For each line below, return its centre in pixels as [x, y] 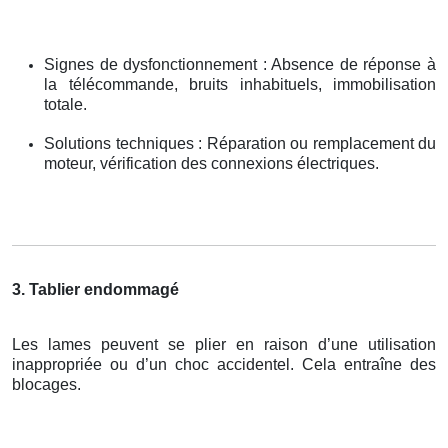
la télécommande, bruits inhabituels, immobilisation [240, 84]
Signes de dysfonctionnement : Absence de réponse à [240, 64]
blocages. [46, 384]
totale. [65, 104]
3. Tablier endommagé [95, 289]
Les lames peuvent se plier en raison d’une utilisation [224, 344]
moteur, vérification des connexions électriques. [211, 163]
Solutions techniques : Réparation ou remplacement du [240, 143]
